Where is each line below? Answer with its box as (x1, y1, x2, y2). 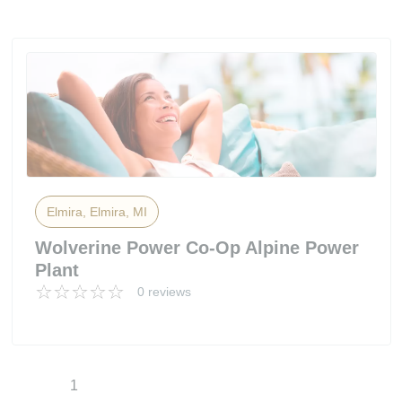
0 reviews (136, 284, 191, 299)
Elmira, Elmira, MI (46, 205, 147, 219)
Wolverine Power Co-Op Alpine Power (34, 238, 359, 258)
